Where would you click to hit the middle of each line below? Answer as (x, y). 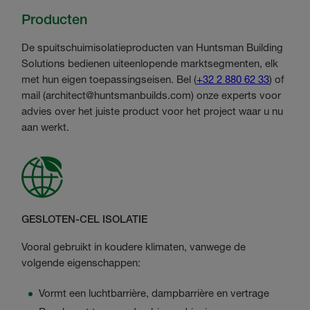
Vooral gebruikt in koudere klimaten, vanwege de (134, 246)
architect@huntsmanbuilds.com (118, 95)
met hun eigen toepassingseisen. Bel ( (109, 80)
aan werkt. (45, 127)
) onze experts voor (236, 95)
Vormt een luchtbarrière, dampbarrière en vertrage (154, 293)
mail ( (34, 95)
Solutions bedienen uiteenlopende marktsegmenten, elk (150, 64)
